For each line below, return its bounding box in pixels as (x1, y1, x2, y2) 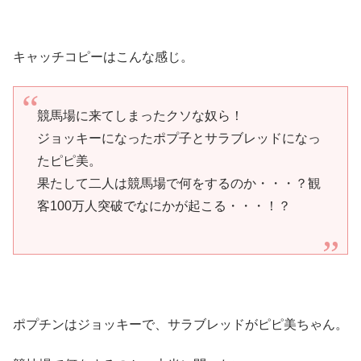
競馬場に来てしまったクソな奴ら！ (36, 109, 243, 123)
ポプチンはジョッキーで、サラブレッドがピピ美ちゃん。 (13, 317, 348, 331)
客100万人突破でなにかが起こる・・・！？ (36, 199, 291, 214)
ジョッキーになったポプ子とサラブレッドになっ (36, 131, 321, 146)
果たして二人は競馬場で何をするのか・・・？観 (36, 176, 321, 191)
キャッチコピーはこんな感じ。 (13, 49, 193, 64)
